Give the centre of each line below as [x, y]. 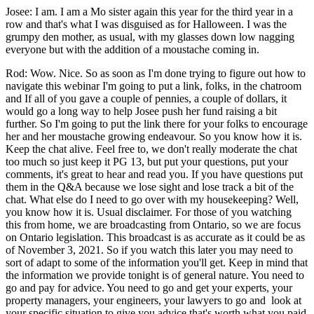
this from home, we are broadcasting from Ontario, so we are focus [153, 224]
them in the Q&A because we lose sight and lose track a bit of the [150, 186]
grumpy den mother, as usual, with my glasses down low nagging [150, 36]
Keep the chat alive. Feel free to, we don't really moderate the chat [151, 149]
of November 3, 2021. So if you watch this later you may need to [149, 250]
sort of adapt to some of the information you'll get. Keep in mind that [157, 262]
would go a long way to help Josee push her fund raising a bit [141, 111]
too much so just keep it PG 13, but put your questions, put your [147, 161]
